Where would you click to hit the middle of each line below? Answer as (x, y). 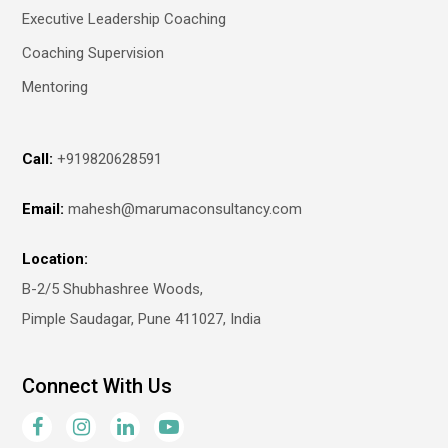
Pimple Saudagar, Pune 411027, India (142, 319)
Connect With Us (97, 386)
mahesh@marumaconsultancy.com (185, 209)
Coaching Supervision (93, 53)
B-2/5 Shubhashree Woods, (113, 289)
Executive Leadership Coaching (124, 19)
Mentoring (55, 87)
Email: (43, 209)
